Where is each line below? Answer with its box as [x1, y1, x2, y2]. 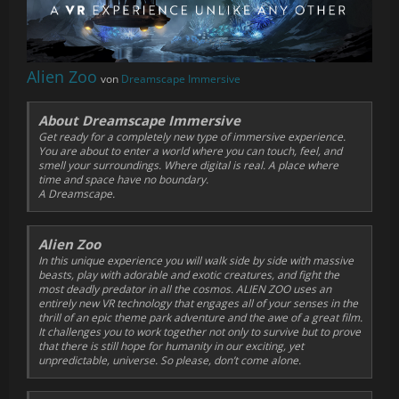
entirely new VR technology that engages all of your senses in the [38, 295, 358, 311]
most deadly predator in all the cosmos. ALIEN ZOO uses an [38, 281, 331, 297]
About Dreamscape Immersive [38, 111, 240, 130]
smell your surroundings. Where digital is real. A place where [38, 158, 338, 174]
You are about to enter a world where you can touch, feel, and [38, 143, 342, 159]
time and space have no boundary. [38, 172, 208, 188]
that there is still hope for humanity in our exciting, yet [38, 338, 304, 354]
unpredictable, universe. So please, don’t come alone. [38, 352, 301, 368]
